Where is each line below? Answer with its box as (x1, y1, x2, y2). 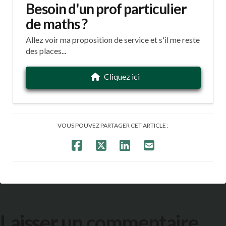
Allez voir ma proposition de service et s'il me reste (25, 35, 200, 45)
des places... (25, 46, 66, 56)
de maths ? (25, 15, 87, 33)
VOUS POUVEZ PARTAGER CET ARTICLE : (58, 121, 168, 129)
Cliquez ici (103, 72, 140, 82)
